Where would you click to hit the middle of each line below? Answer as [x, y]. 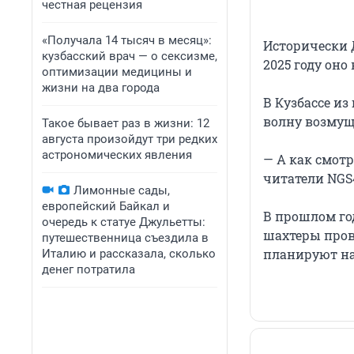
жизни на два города [101, 88]
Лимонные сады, [122, 190]
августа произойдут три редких [130, 139]
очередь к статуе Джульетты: [124, 222]
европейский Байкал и [106, 206]
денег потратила [88, 269]
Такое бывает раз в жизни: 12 [126, 123]
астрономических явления [117, 155]
